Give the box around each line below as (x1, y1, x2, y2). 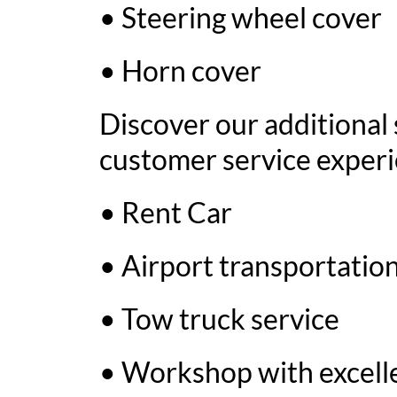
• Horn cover (99, 53, 261, 88)
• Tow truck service (99, 301, 339, 336)
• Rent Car (99, 195, 232, 230)
